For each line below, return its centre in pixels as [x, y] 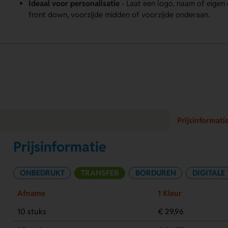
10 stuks [32, 211]
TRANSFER [100, 173]
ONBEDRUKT [42, 173]
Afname [31, 193]
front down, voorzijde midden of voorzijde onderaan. [119, 14]
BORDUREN [155, 173]
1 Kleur [169, 193]
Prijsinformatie [60, 147]
